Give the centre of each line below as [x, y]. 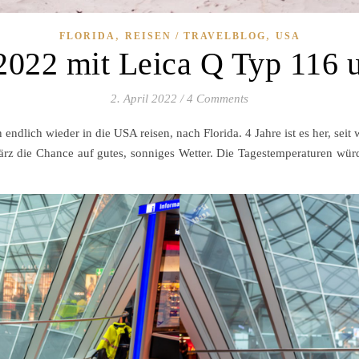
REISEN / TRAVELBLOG [195, 36]
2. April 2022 [144, 98]
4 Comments [218, 98]
